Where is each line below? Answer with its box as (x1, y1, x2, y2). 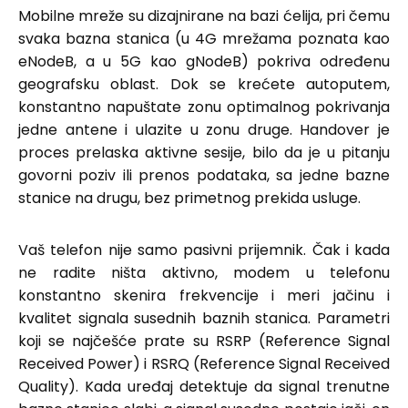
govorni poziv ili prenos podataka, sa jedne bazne (18, 164, 390, 186)
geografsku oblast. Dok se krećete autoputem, (18, 73, 390, 95)
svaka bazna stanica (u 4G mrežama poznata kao (18, 27, 390, 49)
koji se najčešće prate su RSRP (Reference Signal (18, 330, 390, 352)
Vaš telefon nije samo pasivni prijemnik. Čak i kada (18, 239, 390, 260)
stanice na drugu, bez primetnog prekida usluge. (18, 187, 361, 209)
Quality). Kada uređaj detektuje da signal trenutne (18, 375, 390, 397)
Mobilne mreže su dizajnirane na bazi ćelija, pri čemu (18, 5, 390, 26)
